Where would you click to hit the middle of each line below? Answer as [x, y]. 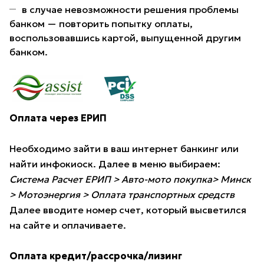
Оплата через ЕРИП [58, 118]
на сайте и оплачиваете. [68, 225]
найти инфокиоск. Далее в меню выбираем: [115, 164]
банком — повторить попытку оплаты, [101, 24]
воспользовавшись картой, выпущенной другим [125, 38]
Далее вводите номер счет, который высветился [128, 210]
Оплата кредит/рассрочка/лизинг [96, 256]
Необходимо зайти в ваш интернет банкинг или [124, 149]
